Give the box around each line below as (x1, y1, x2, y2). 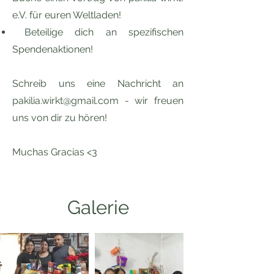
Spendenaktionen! (12, 43, 93, 55)
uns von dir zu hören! (12, 112, 107, 124)
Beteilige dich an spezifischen (12, 26, 183, 38)
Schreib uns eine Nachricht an (12, 78, 183, 89)
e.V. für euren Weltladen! (12, 9, 121, 21)
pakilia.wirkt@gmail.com (12, 95, 119, 106)
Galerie (67, 196, 129, 218)
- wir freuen (119, 95, 183, 106)
